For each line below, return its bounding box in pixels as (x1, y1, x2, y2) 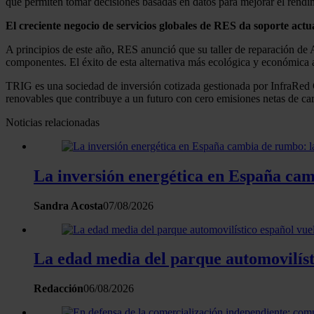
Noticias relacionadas (6, 116, 100, 128)
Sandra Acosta (34, 199, 103, 212)
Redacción (34, 282, 83, 295)
